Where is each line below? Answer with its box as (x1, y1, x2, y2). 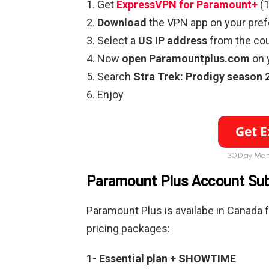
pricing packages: (86, 222, 170, 235)
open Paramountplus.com (122, 52, 250, 65)
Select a (97, 34, 138, 47)
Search (97, 70, 133, 83)
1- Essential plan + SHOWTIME (86, 252, 236, 265)
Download (97, 16, 147, 29)
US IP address (138, 34, 207, 47)
